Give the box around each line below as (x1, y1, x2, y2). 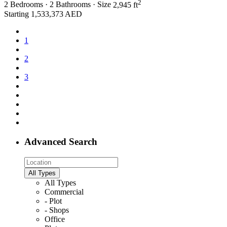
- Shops (45, 205, 69, 214)
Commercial (45, 187, 84, 196)
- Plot (45, 196, 62, 205)
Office (45, 214, 65, 223)
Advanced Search (24, 136, 97, 147)
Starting (4, 9, 29, 18)
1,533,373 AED (29, 9, 82, 18)
